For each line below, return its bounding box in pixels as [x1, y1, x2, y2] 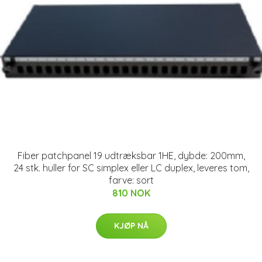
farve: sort [108, 174, 154, 186]
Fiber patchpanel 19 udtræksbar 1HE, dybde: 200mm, [17, 149, 245, 161]
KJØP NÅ [113, 220, 149, 231]
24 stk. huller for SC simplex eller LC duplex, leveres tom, [13, 161, 249, 174]
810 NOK [112, 187, 150, 199]
